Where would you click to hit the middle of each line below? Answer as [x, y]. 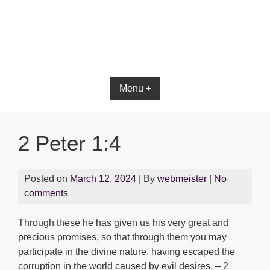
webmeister [182, 179]
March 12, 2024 [103, 179]
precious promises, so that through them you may [122, 237]
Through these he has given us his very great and [123, 223]
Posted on [47, 179]
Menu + [135, 88]
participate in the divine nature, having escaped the [127, 252]
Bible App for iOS [135, 55]
